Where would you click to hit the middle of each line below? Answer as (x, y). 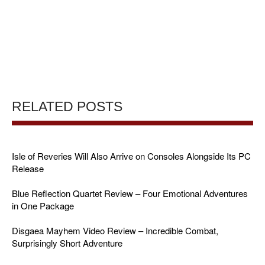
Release (28, 169)
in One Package (43, 206)
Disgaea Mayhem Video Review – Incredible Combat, (115, 231)
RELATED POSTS (67, 107)
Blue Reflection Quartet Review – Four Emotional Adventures (130, 193)
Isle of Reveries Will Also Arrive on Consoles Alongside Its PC (131, 156)
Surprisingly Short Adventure (67, 243)
